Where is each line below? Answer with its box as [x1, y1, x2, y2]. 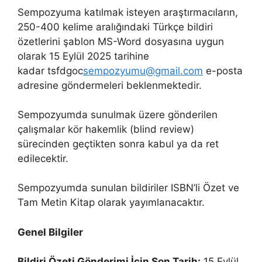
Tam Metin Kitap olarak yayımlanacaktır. [18, 196, 205, 209]
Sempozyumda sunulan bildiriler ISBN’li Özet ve [18, 182, 239, 194]
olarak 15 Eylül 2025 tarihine [18, 50, 149, 62]
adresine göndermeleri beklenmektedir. [18, 79, 202, 91]
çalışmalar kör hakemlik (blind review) [18, 123, 194, 135]
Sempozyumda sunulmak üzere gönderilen [18, 108, 218, 120]
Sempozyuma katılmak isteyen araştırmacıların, [18, 6, 238, 18]
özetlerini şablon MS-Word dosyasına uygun [18, 35, 224, 47]
